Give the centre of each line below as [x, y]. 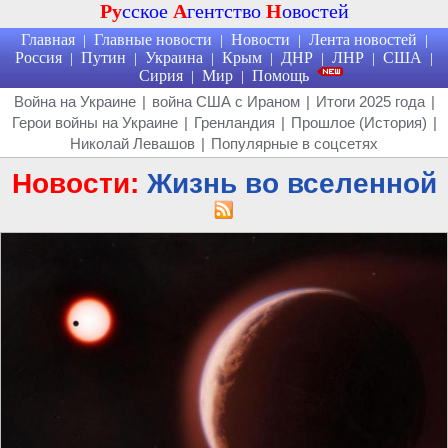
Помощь [280, 75]
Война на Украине [74, 101]
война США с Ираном [225, 101]
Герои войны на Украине [94, 122]
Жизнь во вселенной [291, 183]
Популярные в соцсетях [294, 143]
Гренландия [234, 122]
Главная [47, 39]
